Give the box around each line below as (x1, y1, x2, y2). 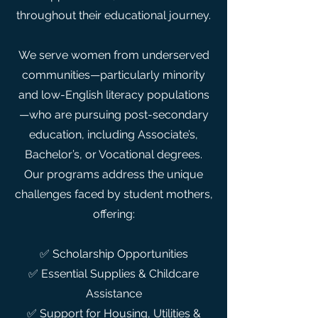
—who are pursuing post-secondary (18, 108, 209, 121)
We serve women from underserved (18, 48, 209, 62)
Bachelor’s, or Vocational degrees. (25, 148, 202, 161)
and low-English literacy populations (18, 88, 209, 102)
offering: (92, 207, 135, 221)
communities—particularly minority (22, 68, 205, 82)
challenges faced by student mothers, (14, 187, 213, 201)
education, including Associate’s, (29, 128, 198, 141)
